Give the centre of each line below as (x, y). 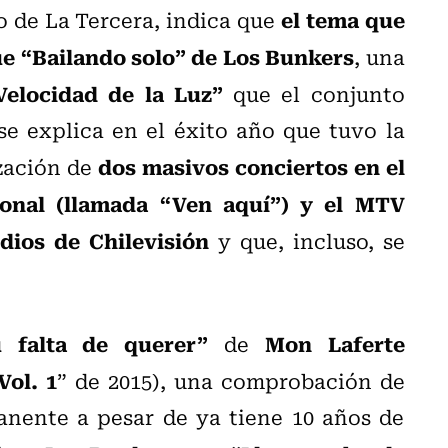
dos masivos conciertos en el (251, 165)
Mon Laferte (334, 342)
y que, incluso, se (306, 240)
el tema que (342, 18)
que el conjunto (313, 93)
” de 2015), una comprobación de (231, 380)
